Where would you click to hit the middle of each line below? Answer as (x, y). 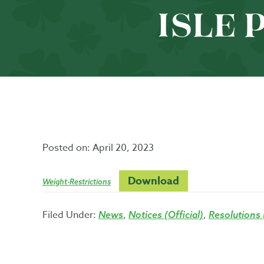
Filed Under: (70, 215)
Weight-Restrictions (77, 181)
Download (153, 181)
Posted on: (67, 148)
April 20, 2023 (123, 148)
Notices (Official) (166, 214)
